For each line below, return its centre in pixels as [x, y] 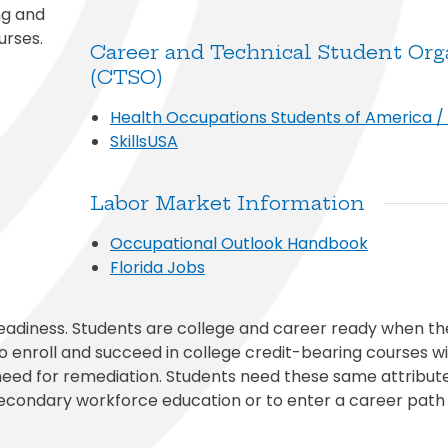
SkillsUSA [144, 141]
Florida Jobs [157, 267]
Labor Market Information [227, 202]
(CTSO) [126, 76]
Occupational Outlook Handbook [239, 243]
